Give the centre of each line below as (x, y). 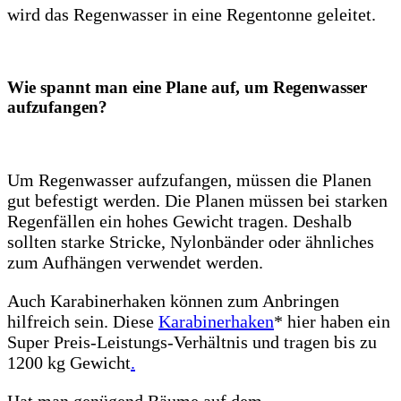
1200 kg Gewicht (69, 362)
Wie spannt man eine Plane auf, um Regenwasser (187, 87)
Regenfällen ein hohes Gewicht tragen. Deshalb (179, 221)
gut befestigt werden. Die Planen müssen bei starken (197, 200)
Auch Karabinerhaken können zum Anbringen (173, 300)
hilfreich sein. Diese (83, 321)
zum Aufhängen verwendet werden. (135, 262)
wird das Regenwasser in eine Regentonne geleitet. (192, 15)
